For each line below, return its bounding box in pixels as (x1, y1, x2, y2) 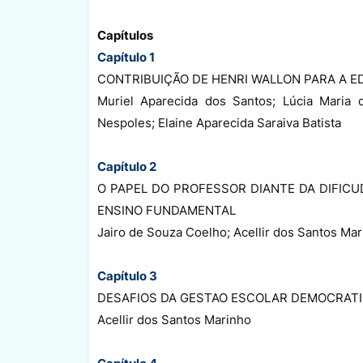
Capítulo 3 (96, 267, 157, 284)
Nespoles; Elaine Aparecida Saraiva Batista (96, 114, 341, 130)
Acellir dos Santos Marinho (96, 311, 251, 327)
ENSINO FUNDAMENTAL (96, 202, 236, 218)
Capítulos (96, 27, 153, 43)
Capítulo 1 (96, 49, 155, 65)
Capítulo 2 (96, 158, 156, 174)
